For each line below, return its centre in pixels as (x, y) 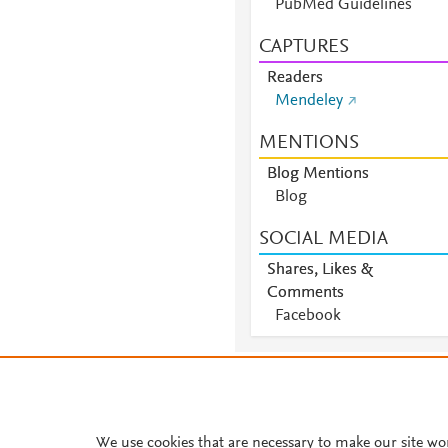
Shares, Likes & (319, 270)
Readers (294, 78)
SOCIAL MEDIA (323, 239)
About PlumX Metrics (103, 421)
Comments (305, 293)
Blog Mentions (317, 174)
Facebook (307, 316)
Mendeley (308, 101)
